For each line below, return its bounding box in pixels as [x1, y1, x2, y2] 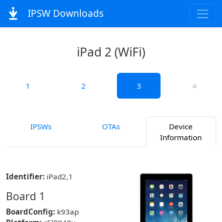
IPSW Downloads [25, 7, 104, 20]
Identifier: [6, 171, 45, 181]
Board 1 [6, 189, 45, 203]
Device [169, 121, 193, 131]
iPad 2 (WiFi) [77, 44, 145, 60]
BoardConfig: [6, 207, 55, 217]
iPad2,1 [45, 171, 73, 181]
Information [160, 132, 202, 142]
